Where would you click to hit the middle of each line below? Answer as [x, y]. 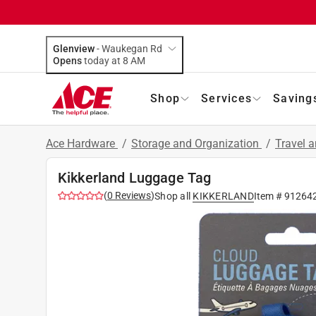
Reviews [132, 195]
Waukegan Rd [132, 48]
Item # [269, 196]
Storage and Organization [196, 143]
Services [226, 98]
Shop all [172, 196]
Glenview [74, 48]
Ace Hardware [82, 143]
